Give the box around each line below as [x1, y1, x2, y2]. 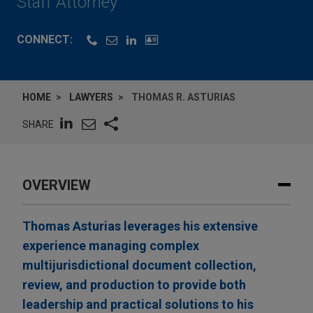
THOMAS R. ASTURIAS [131, 92, 235, 103]
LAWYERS [69, 92, 113, 103]
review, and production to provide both [22, 277, 246, 293]
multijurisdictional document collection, [22, 258, 256, 273]
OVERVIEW [22, 177, 91, 194]
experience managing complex [22, 238, 199, 254]
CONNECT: [17, 33, 73, 47]
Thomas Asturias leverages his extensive [22, 219, 258, 234]
